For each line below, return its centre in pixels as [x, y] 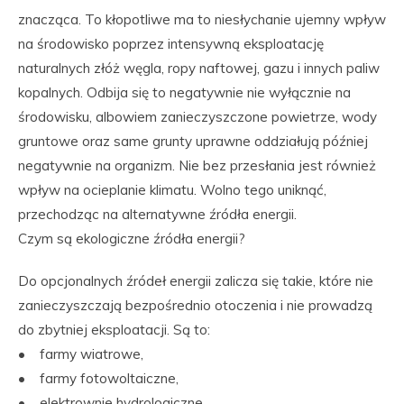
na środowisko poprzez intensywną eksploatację [171, 44]
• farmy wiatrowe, [81, 354]
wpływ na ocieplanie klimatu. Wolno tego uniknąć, [172, 190]
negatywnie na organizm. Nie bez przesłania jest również [197, 165]
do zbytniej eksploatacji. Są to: [114, 330]
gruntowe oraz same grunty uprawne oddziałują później [193, 141]
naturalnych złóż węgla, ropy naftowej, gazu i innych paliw [199, 68]
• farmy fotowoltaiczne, [98, 378]
